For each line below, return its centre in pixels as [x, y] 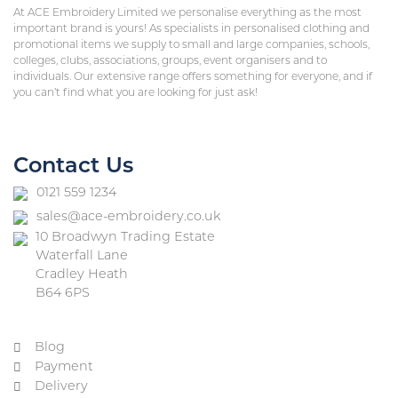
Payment [64, 367]
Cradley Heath [82, 275]
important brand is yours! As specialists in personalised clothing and [191, 29]
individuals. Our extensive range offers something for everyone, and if [193, 77]
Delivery [61, 387]
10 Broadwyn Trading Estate [125, 238]
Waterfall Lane [82, 257]
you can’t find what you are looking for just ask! [135, 93]
